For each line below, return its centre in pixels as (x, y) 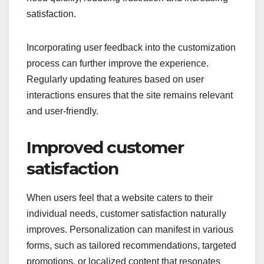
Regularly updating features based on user (115, 80)
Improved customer (105, 148)
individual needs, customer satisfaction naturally (126, 213)
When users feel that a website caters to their (120, 197)
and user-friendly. (62, 111)
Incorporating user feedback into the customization (131, 48)
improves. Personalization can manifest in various (130, 229)
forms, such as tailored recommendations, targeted (131, 245)
